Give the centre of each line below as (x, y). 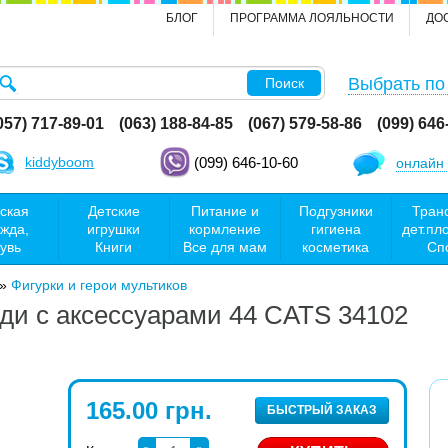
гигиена (335, 228)
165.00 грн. (149, 410)
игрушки (113, 228)
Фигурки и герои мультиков (99, 284)
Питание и (224, 210)
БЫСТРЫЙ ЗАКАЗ (322, 409)
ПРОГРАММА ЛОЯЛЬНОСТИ (312, 18)
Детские (113, 210)
